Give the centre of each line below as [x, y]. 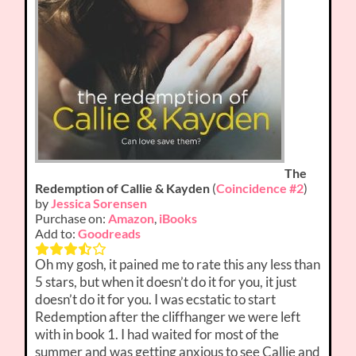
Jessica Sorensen [99, 203]
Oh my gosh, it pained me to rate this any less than [178, 265]
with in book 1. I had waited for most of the [157, 335]
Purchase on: [72, 219]
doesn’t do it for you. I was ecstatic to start [156, 300]
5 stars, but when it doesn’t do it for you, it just [166, 282]
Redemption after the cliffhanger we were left [168, 317]
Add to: [57, 234]
